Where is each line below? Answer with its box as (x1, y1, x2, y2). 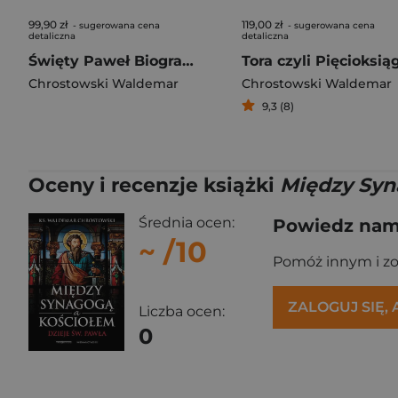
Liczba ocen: (139, 303, 225, 321)
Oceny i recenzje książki (28, 173, 280, 197)
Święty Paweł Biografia (182, 52, 194, 69)
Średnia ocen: (139, 214, 235, 231)
